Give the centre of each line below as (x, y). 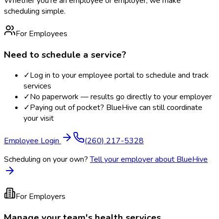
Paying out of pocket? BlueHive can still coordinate (116, 108)
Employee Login (33, 141)
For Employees (42, 34)
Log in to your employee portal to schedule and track (119, 76)
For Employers (41, 197)
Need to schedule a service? (65, 55)
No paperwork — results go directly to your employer (121, 97)
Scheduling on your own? (46, 160)
